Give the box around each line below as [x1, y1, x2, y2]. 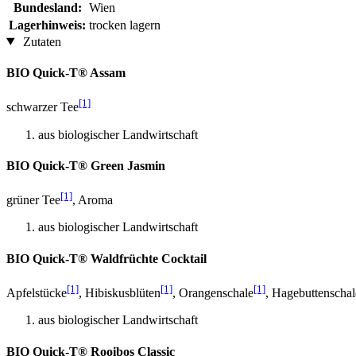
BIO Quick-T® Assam [6, 65, 126, 79]
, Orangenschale [172, 286, 253, 300]
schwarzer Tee [6, 100, 79, 114]
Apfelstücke [6, 286, 67, 300]
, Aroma [72, 193, 113, 207]
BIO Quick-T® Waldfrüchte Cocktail [6, 251, 207, 265]
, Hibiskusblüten [79, 286, 161, 300]
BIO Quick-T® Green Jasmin [6, 158, 165, 172]
